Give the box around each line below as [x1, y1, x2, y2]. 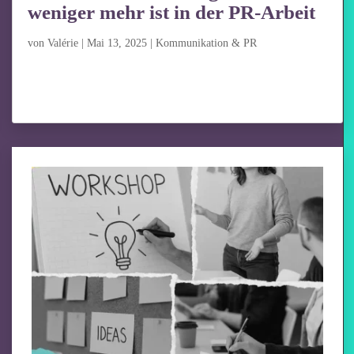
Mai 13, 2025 [87, 36, 148, 49]
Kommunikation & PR [156, 36, 258, 49]
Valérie [47, 36, 79, 49]
